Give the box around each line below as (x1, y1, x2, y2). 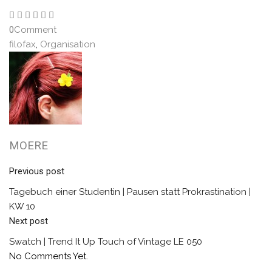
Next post (9, 216, 48, 227)
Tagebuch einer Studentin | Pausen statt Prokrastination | (9, 186, 251, 198)
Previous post (9, 166, 64, 177)
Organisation (40, 39, 95, 50)
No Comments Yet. (9, 251, 88, 262)
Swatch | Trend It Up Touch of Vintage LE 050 (9, 236, 202, 248)
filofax (9, 39, 36, 50)
